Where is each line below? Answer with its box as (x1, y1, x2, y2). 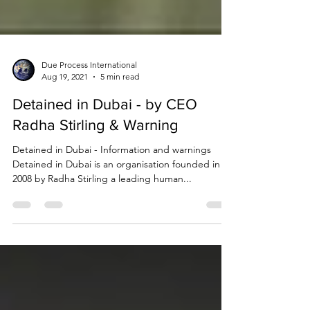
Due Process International (42, 109, 137, 120)
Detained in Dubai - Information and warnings (12, 193, 211, 206)
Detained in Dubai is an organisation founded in (12, 208, 220, 220)
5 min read (100, 121, 139, 131)
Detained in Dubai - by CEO (12, 146, 197, 162)
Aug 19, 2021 (42, 121, 88, 131)
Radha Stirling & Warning (12, 167, 179, 183)
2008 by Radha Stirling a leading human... (12, 222, 192, 235)
